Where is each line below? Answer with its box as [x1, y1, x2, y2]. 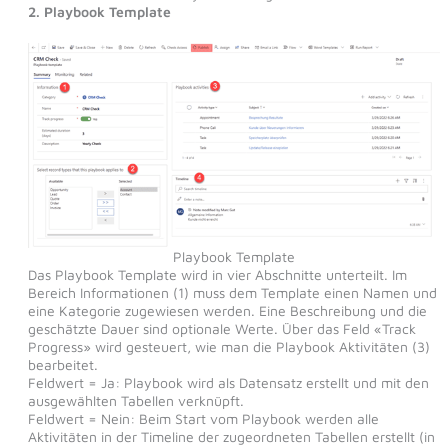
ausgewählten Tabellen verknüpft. [27, 392, 244, 410]
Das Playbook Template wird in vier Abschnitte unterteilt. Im [27, 266, 407, 284]
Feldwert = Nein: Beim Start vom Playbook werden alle [27, 410, 379, 428]
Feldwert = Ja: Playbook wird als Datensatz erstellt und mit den [27, 374, 429, 392]
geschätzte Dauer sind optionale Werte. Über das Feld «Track [27, 320, 416, 338]
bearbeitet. [27, 356, 98, 374]
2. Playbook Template [27, 2, 171, 20]
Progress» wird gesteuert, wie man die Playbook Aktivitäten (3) [27, 338, 430, 356]
